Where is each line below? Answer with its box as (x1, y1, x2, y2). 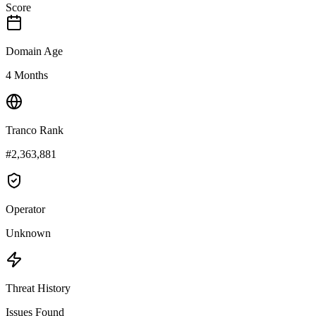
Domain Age (6, 44, 63, 57)
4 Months (6, 68, 48, 81)
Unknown (6, 226, 51, 239)
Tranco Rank (6, 123, 63, 136)
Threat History (6, 281, 71, 294)
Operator (6, 202, 45, 215)
